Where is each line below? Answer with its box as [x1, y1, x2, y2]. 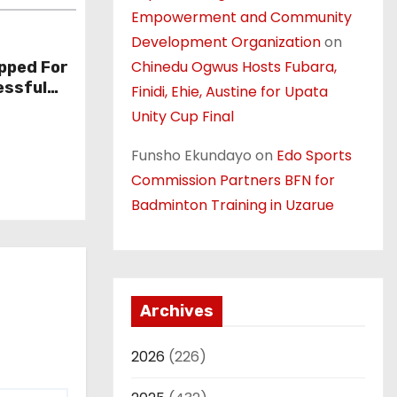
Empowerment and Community [131, 7, 352, 27]
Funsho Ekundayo [131, 145, 252, 166]
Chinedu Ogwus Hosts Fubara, [131, 57, 337, 77]
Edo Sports [276, 145, 352, 166]
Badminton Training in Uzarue [131, 195, 334, 215]
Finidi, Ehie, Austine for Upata [131, 82, 328, 102]
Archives [140, 301, 214, 321]
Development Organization [131, 32, 321, 52]
